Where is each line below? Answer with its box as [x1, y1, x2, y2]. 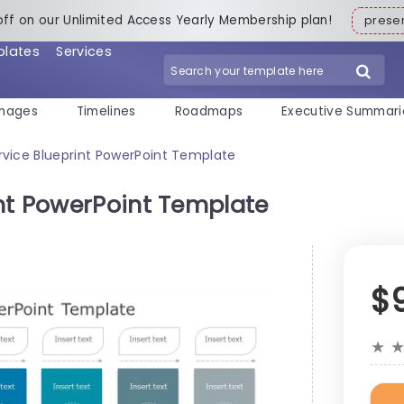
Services [56, 41, 112, 60]
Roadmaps [174, 103, 243, 121]
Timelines [76, 103, 136, 121]
